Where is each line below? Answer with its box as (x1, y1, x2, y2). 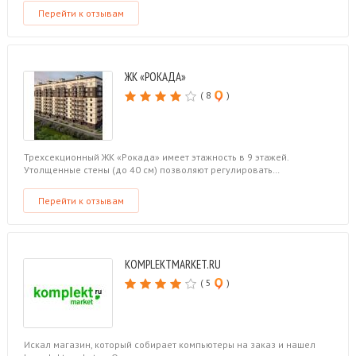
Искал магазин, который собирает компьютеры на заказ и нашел (23, 339, 315, 350)
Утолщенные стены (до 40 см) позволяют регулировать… (23, 164, 280, 176)
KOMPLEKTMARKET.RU (124, 257, 221, 272)
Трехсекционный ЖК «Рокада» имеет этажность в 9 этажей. (23, 151, 288, 163)
